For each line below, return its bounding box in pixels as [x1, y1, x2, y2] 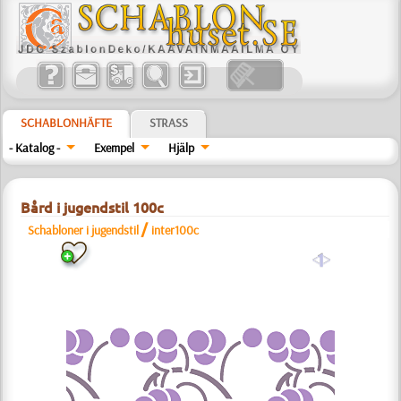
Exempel [94, 140, 135, 156]
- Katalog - [9, 140, 61, 156]
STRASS [149, 115, 189, 131]
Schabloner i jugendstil [28, 222, 140, 238]
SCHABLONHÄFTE [21, 115, 113, 131]
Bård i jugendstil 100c [21, 200, 165, 216]
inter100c [151, 222, 200, 238]
